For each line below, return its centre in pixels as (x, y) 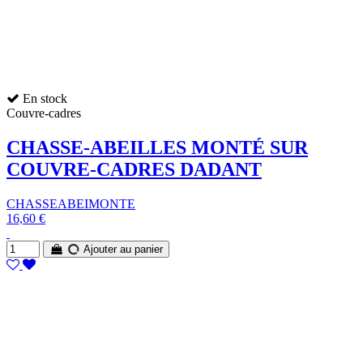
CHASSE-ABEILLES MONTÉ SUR (157, 147)
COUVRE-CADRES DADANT (134, 169)
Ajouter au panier (122, 249)
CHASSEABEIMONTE (71, 203)
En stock (43, 98)
